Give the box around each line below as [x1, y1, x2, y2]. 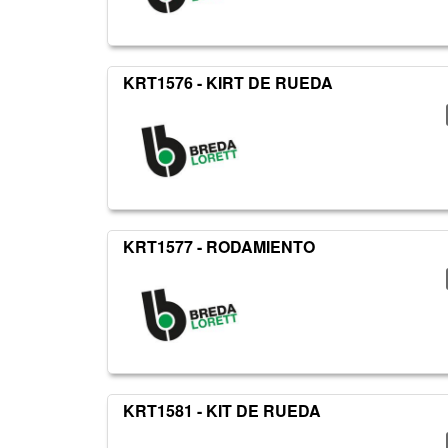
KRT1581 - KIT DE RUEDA [123, 399, 321, 423]
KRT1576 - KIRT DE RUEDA [123, 71, 333, 95]
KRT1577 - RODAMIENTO [123, 235, 315, 259]
